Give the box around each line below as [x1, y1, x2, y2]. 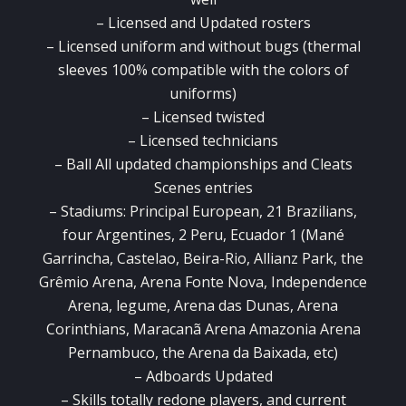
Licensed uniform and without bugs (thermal [57, 36, 361, 57]
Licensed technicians [140, 130, 278, 151]
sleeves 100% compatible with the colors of [57, 60, 349, 81]
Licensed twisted [153, 107, 265, 128]
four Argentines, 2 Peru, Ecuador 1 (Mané [62, 225, 344, 246]
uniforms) [169, 83, 237, 104]
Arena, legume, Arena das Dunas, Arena [68, 295, 338, 316]
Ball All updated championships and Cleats [65, 154, 353, 175]
